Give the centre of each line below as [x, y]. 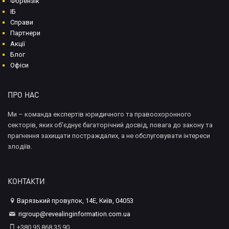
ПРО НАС [24, 94]
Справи [22, 22]
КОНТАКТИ [26, 181]
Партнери [25, 33]
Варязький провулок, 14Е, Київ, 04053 [75, 200]
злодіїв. [20, 146]
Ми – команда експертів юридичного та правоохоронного [99, 114]
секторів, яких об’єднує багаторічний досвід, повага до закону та [110, 125]
